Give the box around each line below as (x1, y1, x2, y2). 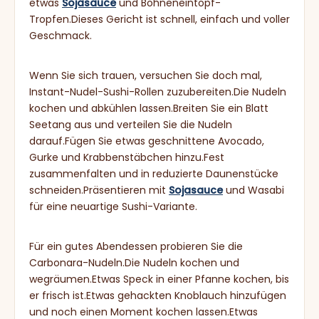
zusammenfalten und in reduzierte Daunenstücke (29, 167, 278, 181)
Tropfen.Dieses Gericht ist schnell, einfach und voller (29, 12, 290, 26)
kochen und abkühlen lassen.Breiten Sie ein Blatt (29, 101, 268, 115)
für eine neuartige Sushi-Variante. (29, 199, 197, 214)
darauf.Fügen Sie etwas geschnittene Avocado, (29, 134, 264, 148)
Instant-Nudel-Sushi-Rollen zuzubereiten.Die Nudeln (29, 85, 286, 99)
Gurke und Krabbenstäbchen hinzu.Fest (29, 150, 224, 164)
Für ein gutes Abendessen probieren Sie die (29, 239, 243, 253)
